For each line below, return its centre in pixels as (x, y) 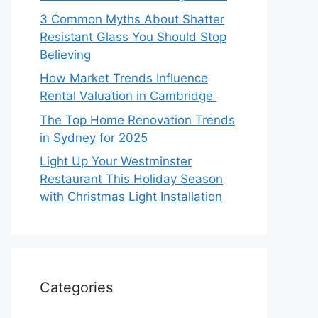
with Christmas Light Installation (131, 197)
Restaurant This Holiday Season (131, 179)
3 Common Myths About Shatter (132, 19)
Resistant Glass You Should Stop (133, 37)
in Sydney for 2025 (94, 137)
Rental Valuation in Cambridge (128, 96)
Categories (76, 287)
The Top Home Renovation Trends (137, 120)
